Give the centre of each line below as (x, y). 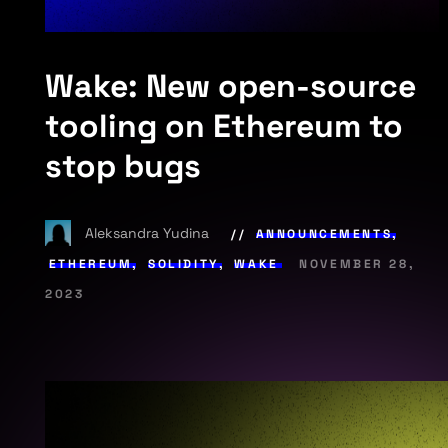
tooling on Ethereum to (224, 126)
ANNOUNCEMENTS (324, 233)
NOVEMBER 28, (357, 263)
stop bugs (123, 166)
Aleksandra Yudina (149, 232)
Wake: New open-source (231, 86)
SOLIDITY (183, 263)
